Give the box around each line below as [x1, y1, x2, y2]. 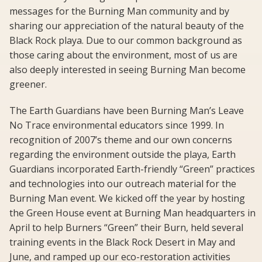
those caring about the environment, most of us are [9, 49, 237, 62]
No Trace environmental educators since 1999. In [9, 119, 224, 132]
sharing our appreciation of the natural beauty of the [9, 19, 244, 33]
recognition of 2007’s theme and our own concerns [9, 133, 232, 147]
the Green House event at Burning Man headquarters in [9, 206, 256, 220]
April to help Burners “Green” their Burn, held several [9, 221, 243, 235]
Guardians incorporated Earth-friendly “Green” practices [9, 163, 255, 176]
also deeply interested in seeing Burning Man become [9, 63, 246, 77]
